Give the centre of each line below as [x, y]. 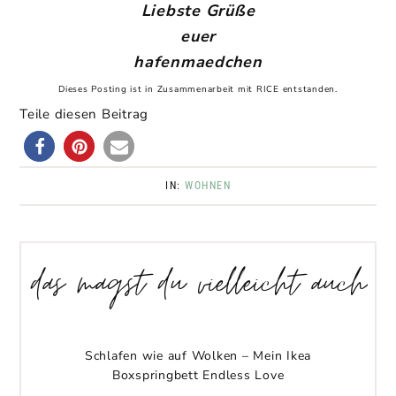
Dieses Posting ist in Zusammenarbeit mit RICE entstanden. [198, 89]
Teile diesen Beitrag [84, 114]
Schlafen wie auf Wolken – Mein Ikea [198, 356]
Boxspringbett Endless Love [198, 376]
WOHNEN [208, 185]
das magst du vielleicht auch [198, 287]
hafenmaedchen [198, 61]
